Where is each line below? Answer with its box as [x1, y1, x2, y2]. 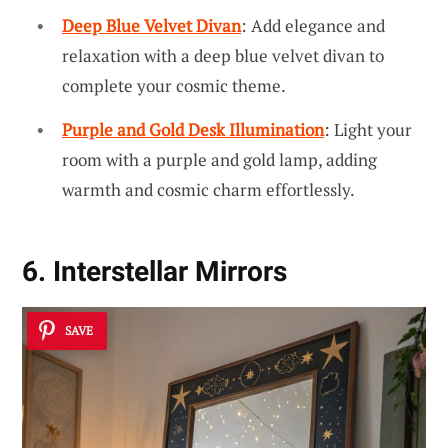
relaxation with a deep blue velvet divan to [62, 44, 384, 68]
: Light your [324, 117, 412, 141]
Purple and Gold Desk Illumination [62, 117, 324, 141]
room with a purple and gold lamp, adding [62, 147, 377, 171]
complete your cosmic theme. [62, 74, 286, 98]
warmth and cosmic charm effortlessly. [62, 177, 355, 201]
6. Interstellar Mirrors [22, 254, 287, 288]
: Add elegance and [241, 14, 385, 38]
